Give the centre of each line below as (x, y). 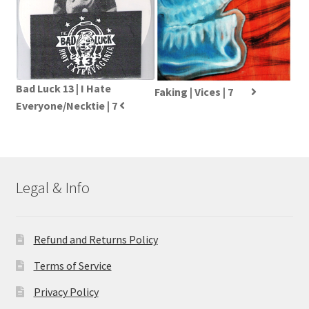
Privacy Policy (66, 292)
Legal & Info (52, 187)
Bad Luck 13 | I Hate (63, 89)
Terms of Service (72, 266)
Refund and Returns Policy (96, 240)
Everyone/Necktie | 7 (66, 106)
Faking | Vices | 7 (194, 92)
